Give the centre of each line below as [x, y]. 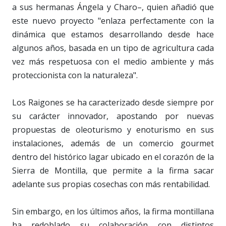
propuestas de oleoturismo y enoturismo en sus [113, 129]
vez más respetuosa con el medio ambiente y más [113, 61]
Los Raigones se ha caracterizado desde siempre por [113, 102]
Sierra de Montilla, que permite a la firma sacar [113, 170]
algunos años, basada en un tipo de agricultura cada [113, 48]
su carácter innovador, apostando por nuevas [113, 116]
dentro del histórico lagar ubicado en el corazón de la [113, 157]
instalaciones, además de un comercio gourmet [113, 143]
